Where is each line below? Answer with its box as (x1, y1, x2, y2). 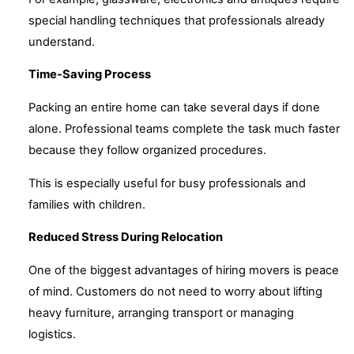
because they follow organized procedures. (28, 142, 266, 157)
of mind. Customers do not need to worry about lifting (28, 284, 322, 299)
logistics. (28, 327, 76, 342)
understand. (28, 34, 95, 49)
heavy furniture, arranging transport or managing (28, 306, 294, 321)
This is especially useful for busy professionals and (28, 175, 306, 190)
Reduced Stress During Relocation (28, 230, 223, 245)
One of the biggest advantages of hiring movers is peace (28, 263, 339, 278)
